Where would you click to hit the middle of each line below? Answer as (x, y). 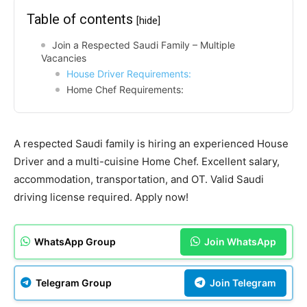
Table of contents (82, 19)
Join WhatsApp (239, 241)
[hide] (148, 20)
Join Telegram (242, 282)
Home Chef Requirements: (125, 89)
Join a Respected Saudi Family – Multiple (144, 45)
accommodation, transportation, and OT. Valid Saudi (139, 179)
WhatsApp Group (74, 241)
